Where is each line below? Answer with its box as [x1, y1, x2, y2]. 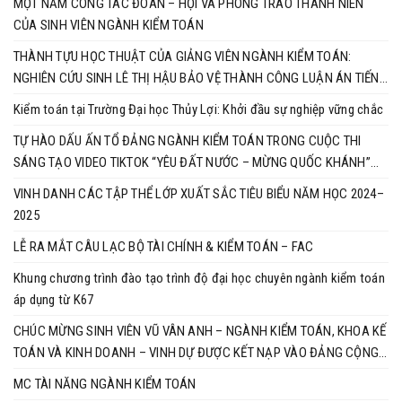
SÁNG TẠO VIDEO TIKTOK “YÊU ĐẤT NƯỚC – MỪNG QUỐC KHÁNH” [13, 154, 371, 170]
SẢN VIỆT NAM [13, 366, 93, 382]
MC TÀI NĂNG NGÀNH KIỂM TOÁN [13, 376, 197, 392]
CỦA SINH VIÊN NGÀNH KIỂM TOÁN [13, 17, 204, 33]
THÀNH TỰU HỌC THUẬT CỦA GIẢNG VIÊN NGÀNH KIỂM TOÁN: [13, 48, 352, 65]
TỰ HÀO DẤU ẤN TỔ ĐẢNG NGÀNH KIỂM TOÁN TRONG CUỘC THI [13, 133, 362, 149]
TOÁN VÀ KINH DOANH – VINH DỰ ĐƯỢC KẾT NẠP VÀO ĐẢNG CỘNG [13, 345, 380, 361]
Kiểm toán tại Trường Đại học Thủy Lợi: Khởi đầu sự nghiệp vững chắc [13, 101, 384, 118]
